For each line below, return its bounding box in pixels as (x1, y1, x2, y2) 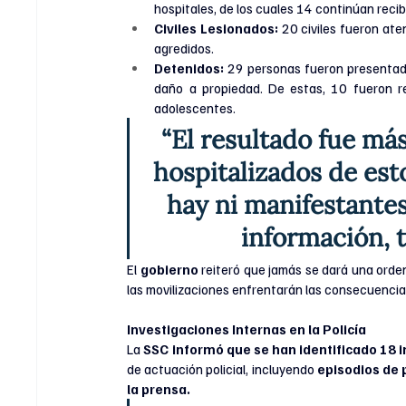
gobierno (137, 261, 202, 278)
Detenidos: (154, 60, 225, 77)
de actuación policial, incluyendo (127, 361, 317, 378)
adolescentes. (154, 100, 237, 117)
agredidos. (154, 40, 215, 57)
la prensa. (127, 381, 191, 398)
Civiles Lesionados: (154, 20, 278, 37)
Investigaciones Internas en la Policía (127, 321, 367, 338)
